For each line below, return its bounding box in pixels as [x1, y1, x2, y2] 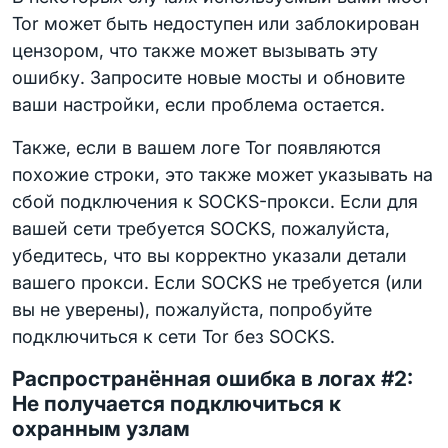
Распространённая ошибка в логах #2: [12, 366, 413, 391]
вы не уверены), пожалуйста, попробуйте [12, 299, 372, 320]
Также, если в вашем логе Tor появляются [12, 137, 381, 158]
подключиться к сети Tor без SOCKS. [12, 326, 335, 347]
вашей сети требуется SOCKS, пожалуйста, [12, 218, 390, 239]
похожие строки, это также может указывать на [12, 164, 433, 185]
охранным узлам [12, 416, 190, 441]
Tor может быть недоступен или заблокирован [12, 13, 419, 34]
